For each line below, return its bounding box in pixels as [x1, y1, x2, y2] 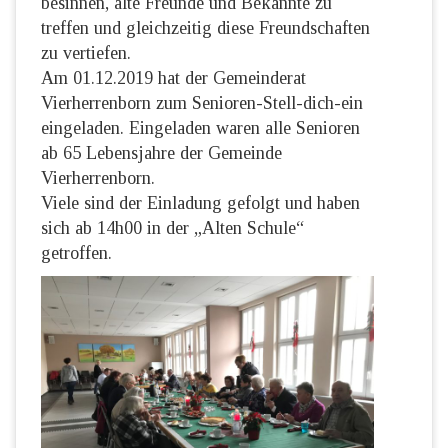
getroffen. [41, 243, 112, 263]
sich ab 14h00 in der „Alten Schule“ [41, 218, 304, 238]
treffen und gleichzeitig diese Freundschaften [41, 18, 370, 38]
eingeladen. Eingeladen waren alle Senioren [41, 118, 360, 138]
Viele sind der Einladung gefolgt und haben [41, 193, 360, 213]
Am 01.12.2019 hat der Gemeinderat [41, 68, 306, 88]
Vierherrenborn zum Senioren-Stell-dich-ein [41, 93, 363, 113]
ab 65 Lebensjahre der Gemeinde [41, 143, 282, 163]
